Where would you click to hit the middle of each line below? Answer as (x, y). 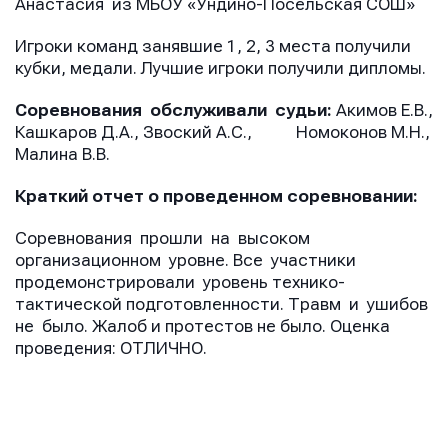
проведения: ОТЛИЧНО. (111, 349)
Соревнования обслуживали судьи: (173, 111)
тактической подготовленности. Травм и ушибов (223, 305)
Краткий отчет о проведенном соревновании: (216, 197)
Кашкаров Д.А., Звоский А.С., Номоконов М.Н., (222, 133)
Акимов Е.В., (382, 111)
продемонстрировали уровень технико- (180, 283)
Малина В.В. (62, 155)
